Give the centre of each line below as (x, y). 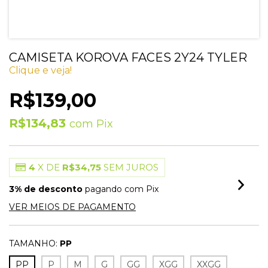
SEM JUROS (131, 167)
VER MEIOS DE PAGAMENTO (72, 207)
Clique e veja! (40, 70)
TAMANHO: (33, 243)
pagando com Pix (121, 189)
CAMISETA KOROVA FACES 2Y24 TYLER (128, 57)
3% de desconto (46, 189)
